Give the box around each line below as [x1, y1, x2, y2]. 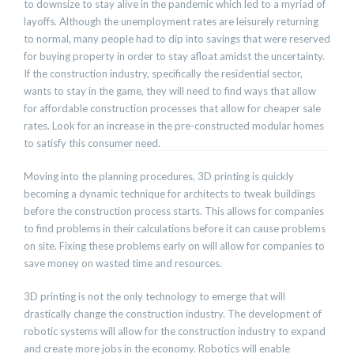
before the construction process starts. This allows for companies [24, 205, 324, 217]
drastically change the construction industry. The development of [24, 307, 322, 320]
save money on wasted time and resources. [24, 257, 222, 269]
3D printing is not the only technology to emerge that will [24, 290, 285, 303]
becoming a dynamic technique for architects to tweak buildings [24, 187, 315, 200]
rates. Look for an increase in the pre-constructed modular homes [24, 119, 324, 132]
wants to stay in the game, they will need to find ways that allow [24, 85, 316, 97]
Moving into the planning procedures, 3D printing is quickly [24, 170, 294, 183]
